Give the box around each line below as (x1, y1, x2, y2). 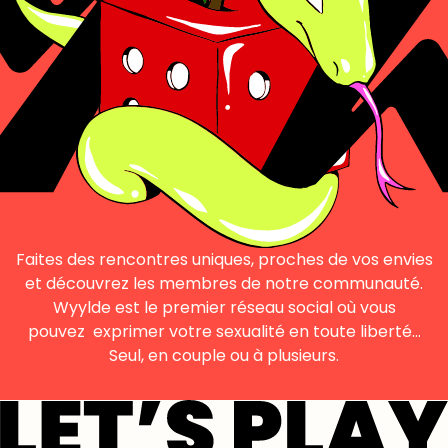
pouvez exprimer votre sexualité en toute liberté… (27, 319, 421, 343)
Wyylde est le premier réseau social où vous (52, 295, 396, 319)
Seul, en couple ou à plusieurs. (109, 343, 339, 367)
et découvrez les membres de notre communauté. (25, 271, 423, 295)
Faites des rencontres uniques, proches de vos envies (15, 247, 433, 271)
